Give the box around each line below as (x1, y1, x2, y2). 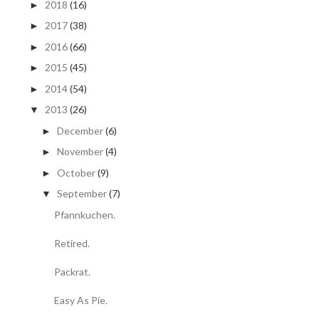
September (56, 187, 107, 200)
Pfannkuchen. (53, 208, 115, 221)
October (56, 166, 95, 179)
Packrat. (53, 265, 90, 278)
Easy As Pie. (53, 293, 108, 306)
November (56, 145, 103, 158)
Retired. (53, 236, 90, 249)
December (56, 124, 103, 137)
